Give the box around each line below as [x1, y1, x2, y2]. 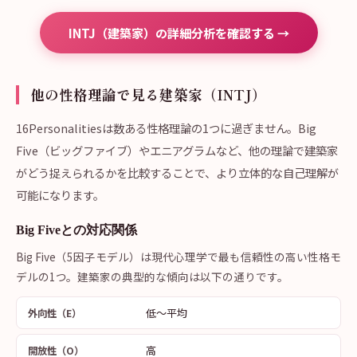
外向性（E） [28, 305, 81, 320]
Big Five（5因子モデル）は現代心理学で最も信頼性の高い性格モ [16, 249, 341, 265]
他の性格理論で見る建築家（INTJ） [30, 84, 266, 104]
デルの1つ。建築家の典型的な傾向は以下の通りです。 [16, 269, 288, 284]
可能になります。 [16, 186, 104, 203]
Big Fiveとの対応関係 [16, 223, 137, 237]
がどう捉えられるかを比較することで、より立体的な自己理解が [16, 164, 339, 181]
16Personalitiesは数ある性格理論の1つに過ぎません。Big [16, 120, 316, 136]
